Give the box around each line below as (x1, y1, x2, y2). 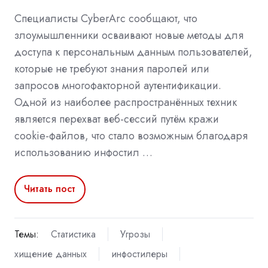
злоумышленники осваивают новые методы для (14, 27, 243, 43)
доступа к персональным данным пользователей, (14, 44, 252, 60)
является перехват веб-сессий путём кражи (14, 111, 219, 127)
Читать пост (24, 182, 76, 196)
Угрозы (120, 227, 150, 242)
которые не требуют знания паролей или (14, 60, 209, 77)
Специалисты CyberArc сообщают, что (14, 10, 197, 26)
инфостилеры (111, 247, 167, 261)
